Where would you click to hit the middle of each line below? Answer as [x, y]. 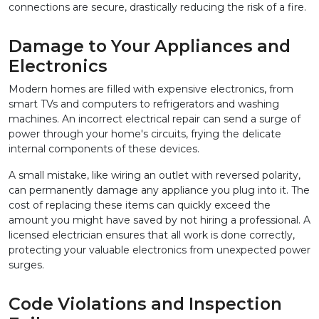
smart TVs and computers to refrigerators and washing [144, 104]
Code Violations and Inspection [145, 304]
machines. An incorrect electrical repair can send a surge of [155, 119]
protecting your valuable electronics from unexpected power [159, 250]
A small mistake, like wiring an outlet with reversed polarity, [155, 176]
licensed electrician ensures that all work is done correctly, [152, 235]
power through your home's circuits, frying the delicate [145, 134]
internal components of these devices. [104, 149]
